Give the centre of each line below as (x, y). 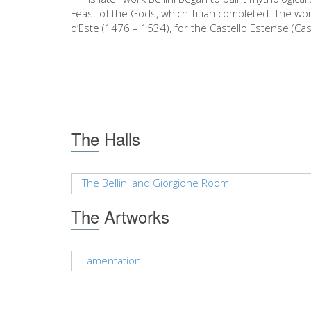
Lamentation (111, 260)
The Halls (106, 138)
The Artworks (120, 216)
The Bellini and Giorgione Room (155, 183)
